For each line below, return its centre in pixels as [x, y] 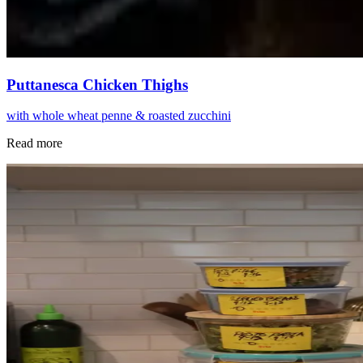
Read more [34, 143]
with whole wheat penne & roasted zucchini [119, 116]
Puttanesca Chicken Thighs [97, 84]
